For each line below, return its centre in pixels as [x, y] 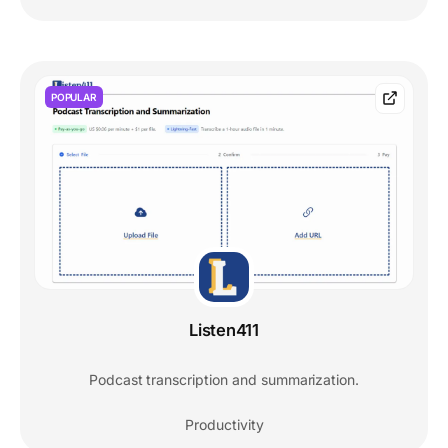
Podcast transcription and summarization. [224, 380]
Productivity [224, 425]
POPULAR [74, 97]
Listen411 [224, 330]
